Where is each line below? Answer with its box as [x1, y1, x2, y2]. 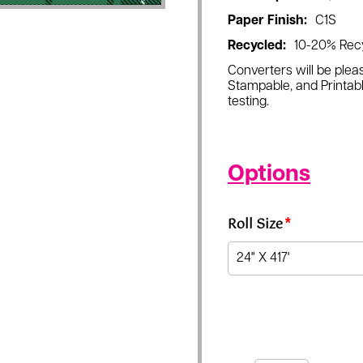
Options [228, 164, 310, 186]
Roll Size [228, 214, 283, 236]
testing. [228, 96, 269, 109]
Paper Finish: [228, 15, 307, 28]
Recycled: [228, 40, 286, 53]
